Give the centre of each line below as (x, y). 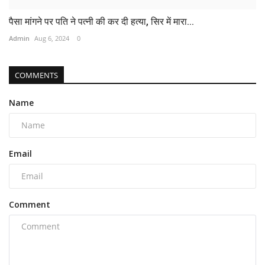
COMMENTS (36, 75)
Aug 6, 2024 (52, 38)
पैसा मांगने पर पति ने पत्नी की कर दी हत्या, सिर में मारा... (101, 21)
